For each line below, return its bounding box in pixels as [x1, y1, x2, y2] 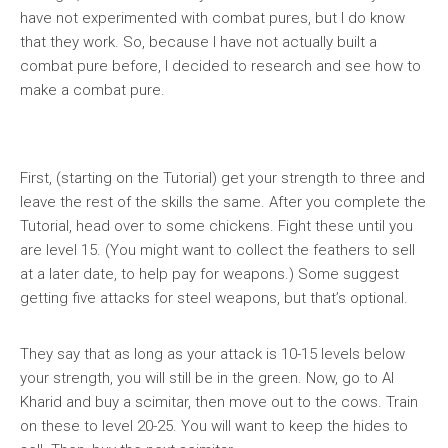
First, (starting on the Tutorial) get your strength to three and [20, 169, 425, 187]
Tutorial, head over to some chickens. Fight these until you [20, 217, 413, 235]
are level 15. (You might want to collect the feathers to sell [20, 241, 415, 259]
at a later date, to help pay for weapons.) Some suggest [20, 265, 399, 283]
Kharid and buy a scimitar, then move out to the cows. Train [20, 393, 418, 411]
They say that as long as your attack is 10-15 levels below [20, 345, 405, 363]
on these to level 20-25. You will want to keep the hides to [20, 417, 408, 435]
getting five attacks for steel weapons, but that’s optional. [20, 289, 408, 307]
